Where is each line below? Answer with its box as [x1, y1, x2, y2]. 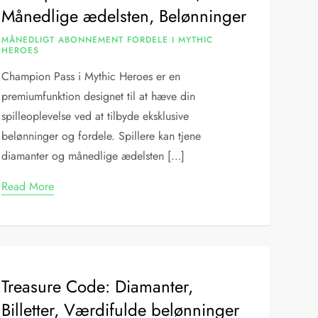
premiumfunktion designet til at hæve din [1, 88, 196, 104]
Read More [1, 178, 55, 194]
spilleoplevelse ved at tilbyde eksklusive [1, 108, 190, 124]
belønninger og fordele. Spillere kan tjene [1, 128, 202, 144]
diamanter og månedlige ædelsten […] [1, 148, 185, 164]
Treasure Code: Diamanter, [1, 274, 194, 299]
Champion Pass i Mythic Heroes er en [1, 68, 181, 84]
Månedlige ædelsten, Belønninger [1, 4, 247, 28]
